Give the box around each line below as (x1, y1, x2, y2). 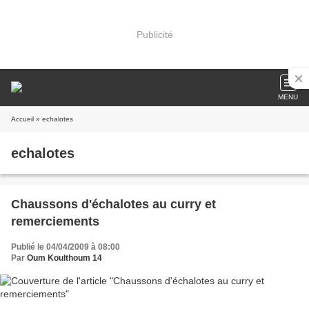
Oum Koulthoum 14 (27, 253, 102, 263)
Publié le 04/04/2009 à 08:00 (11, 242, 120, 252)
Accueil (11, 115, 34, 123)
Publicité (136, 28, 173, 40)
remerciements (11, 215, 99, 228)
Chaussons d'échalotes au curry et (11, 197, 216, 211)
